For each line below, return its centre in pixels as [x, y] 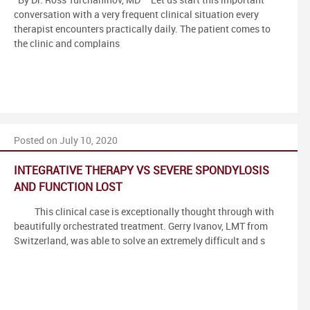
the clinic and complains [67, 44]
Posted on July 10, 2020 [66, 140]
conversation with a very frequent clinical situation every [136, 15]
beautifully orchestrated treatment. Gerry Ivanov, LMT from [141, 226]
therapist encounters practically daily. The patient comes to [142, 29]
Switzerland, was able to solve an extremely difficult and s [139, 241]
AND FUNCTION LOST [68, 188]
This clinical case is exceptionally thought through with [144, 212]
